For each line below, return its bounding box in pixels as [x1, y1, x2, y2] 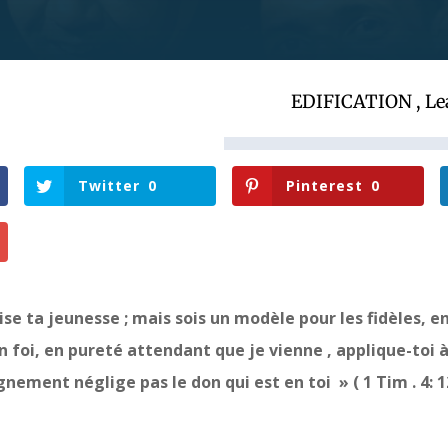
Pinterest [286, 175, 364, 195]
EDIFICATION [290, 89, 412, 113]
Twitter [78, 175, 141, 195]
